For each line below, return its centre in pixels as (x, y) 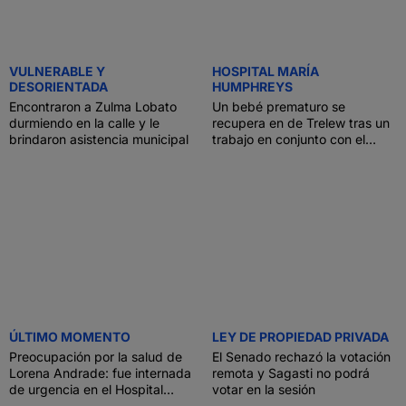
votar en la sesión (264, 389)
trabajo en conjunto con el (289, 139)
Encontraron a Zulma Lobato (93, 106)
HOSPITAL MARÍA (266, 71)
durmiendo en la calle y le (84, 123)
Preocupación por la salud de (96, 357)
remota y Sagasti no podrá (291, 373)
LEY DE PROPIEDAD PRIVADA (300, 337)
